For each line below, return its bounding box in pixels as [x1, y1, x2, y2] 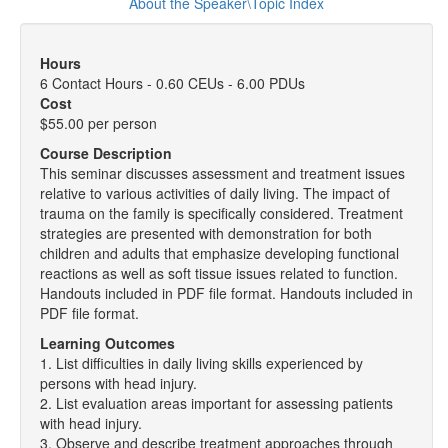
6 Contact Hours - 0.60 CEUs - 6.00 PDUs [40, 73, 305, 93]
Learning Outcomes [40, 333, 175, 353]
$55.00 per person [40, 113, 157, 133]
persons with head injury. [40, 373, 197, 393]
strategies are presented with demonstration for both [40, 223, 372, 243]
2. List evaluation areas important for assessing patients [40, 393, 393, 413]
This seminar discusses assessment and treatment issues [40, 163, 405, 183]
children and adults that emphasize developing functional [40, 243, 399, 263]
